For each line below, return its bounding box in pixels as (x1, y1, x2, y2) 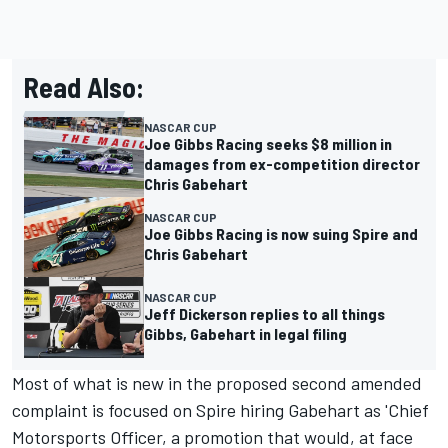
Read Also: (24, 70, 144, 105)
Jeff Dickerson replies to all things (144, 304, 385, 324)
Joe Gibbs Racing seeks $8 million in (144, 134, 392, 154)
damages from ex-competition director (144, 154, 420, 174)
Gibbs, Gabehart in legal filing (144, 324, 347, 344)
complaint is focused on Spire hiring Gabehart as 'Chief (12, 398, 429, 421)
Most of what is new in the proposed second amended (12, 371, 422, 394)
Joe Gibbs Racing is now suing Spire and (144, 224, 418, 244)
